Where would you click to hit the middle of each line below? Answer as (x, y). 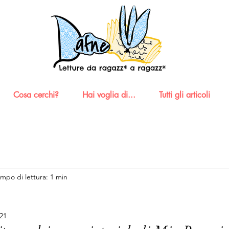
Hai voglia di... (109, 95)
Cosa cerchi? (36, 95)
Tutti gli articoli (185, 95)
